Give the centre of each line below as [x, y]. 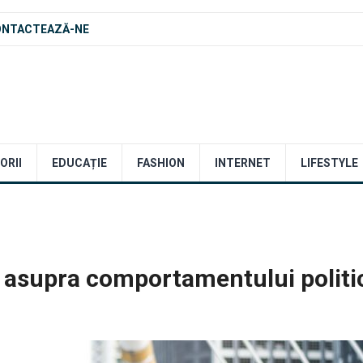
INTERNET [243, 163]
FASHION [161, 163]
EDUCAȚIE [79, 163]
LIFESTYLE [329, 163]
